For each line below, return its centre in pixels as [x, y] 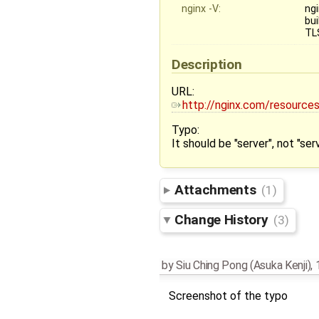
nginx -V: [202, 9]
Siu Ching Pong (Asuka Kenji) [244, 266]
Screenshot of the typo [228, 296]
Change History [223, 220]
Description [208, 64]
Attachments [217, 190]
